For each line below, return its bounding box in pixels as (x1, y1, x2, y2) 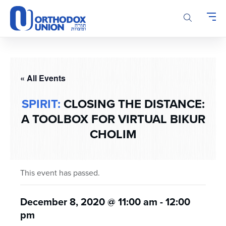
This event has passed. (20, 167, 100, 179)
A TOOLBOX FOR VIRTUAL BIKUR (21, 110, 205, 129)
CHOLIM (89, 125, 137, 144)
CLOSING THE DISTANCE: (60, 95, 205, 114)
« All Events (20, 72, 66, 84)
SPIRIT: (21, 95, 61, 114)
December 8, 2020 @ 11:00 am (20, 194, 157, 210)
